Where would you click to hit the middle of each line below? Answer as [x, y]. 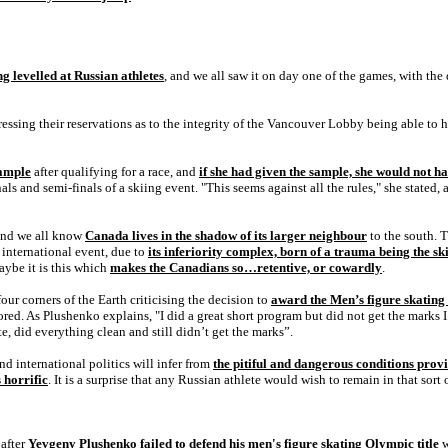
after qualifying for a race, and [115, 171]
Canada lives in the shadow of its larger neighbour [226, 235]
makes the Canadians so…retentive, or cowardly [246, 267]
